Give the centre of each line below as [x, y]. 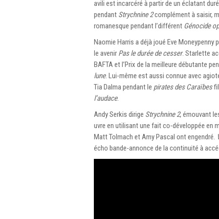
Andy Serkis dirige [120, 114]
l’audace [106, 98]
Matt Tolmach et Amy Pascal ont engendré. [155, 137]
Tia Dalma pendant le [124, 87]
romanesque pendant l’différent [139, 26]
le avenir [106, 53]
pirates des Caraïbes [183, 87]
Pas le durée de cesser [150, 53]
